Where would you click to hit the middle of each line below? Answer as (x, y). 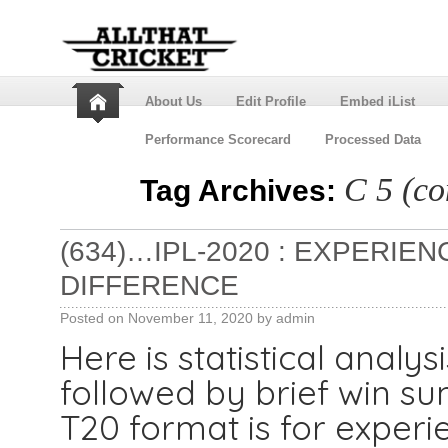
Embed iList (377, 101)
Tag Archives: (242, 190)
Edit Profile (270, 101)
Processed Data (372, 139)
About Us (173, 101)
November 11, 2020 (190, 318)
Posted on (91, 318)
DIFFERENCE (149, 285)
